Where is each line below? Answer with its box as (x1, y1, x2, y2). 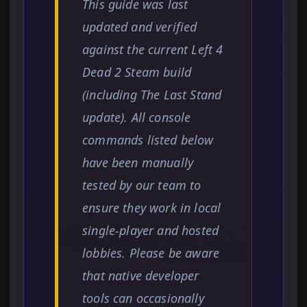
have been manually (82, 154, 194, 171)
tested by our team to (82, 177, 201, 194)
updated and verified (82, 19, 197, 36)
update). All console (82, 109, 191, 126)
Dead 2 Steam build (82, 64, 192, 81)
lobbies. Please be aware (82, 245, 220, 262)
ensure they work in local (82, 199, 221, 217)
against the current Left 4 (82, 41, 223, 58)
